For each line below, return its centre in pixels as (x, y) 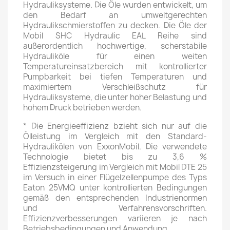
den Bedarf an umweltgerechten (115, 15)
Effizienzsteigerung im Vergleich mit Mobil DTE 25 (115, 167)
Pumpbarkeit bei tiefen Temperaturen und (115, 77)
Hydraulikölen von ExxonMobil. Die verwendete (115, 147)
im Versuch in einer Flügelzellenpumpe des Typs (115, 177)
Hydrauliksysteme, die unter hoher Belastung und (115, 97)
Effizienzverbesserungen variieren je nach (115, 218)
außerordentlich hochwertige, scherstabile (115, 46)
